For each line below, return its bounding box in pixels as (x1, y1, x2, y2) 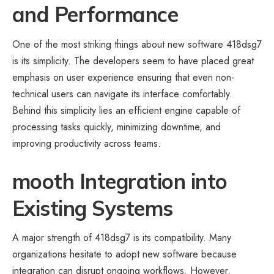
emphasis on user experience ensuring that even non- (12, 70, 234, 84)
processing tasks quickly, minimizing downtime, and (12, 119, 221, 134)
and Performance (12, 1, 179, 28)
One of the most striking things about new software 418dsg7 (12, 37, 262, 51)
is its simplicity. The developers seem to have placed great (12, 53, 254, 68)
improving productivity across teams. (12, 136, 161, 150)
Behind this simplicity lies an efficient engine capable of (12, 103, 240, 117)
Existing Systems (12, 194, 173, 221)
